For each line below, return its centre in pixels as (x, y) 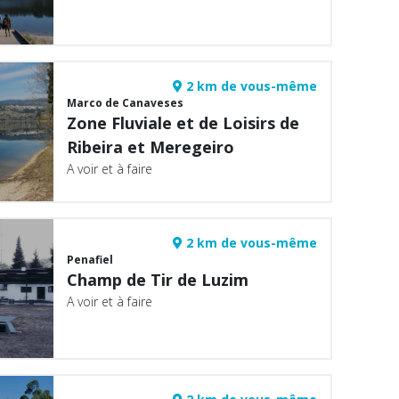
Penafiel (90, 260)
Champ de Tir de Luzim (158, 280)
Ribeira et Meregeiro (151, 147)
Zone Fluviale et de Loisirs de (183, 123)
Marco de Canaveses (126, 103)
